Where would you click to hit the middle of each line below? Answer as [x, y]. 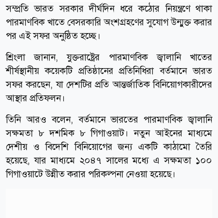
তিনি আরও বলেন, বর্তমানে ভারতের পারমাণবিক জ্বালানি [109, 119]
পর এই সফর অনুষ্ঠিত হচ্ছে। [54, 36]
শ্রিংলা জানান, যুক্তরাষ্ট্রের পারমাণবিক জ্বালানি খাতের [109, 57]
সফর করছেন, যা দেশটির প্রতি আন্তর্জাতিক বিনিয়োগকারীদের [109, 84]
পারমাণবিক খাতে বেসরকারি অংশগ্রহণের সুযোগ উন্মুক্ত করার [109, 22]
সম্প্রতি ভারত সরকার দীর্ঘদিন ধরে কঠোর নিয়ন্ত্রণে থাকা [109, 8]
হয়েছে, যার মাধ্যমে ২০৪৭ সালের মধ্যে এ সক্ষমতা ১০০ [109, 160]
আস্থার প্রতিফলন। [36, 98]
